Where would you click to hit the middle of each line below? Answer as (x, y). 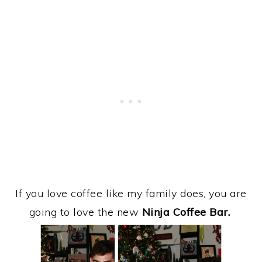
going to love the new (85, 212)
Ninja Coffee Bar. (186, 212)
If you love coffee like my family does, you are (131, 193)
